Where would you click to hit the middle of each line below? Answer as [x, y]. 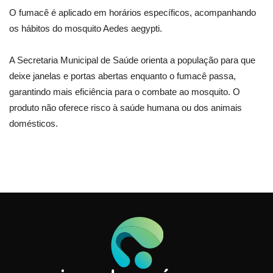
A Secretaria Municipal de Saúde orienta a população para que [132, 60]
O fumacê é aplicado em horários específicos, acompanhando [133, 13]
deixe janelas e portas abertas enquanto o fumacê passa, [122, 76]
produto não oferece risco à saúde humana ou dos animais [126, 108]
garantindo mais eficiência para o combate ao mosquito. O [125, 92]
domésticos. [34, 124]
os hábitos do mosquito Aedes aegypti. [86, 29]
